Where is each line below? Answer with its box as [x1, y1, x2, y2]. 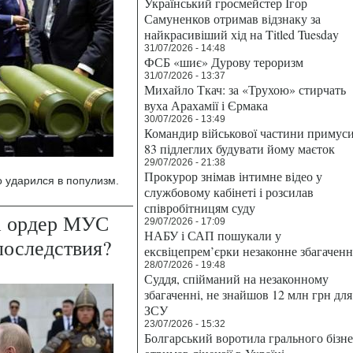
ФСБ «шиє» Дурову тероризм [144, 54, 303, 70]
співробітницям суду [144, 199, 255, 216]
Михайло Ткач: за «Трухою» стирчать [144, 81, 346, 98]
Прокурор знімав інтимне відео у [144, 168, 322, 184]
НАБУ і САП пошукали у [144, 227, 281, 243]
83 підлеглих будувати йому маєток [144, 140, 335, 157]
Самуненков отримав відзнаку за [144, 10, 321, 27]
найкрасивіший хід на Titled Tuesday [144, 26, 339, 43]
